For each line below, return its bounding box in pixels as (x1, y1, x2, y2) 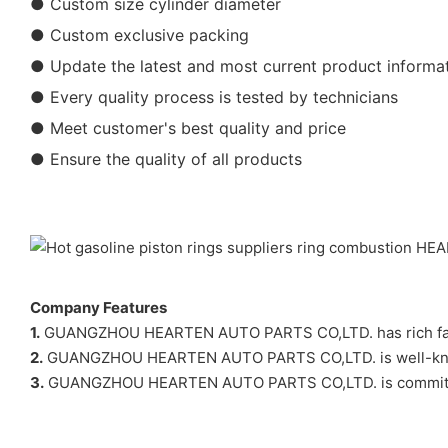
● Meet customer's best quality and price (30, 117, 346, 138)
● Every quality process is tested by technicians (30, 86, 398, 107)
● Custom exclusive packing (30, 24, 249, 45)
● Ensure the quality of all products (30, 148, 302, 169)
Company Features (30, 297, 167, 317)
